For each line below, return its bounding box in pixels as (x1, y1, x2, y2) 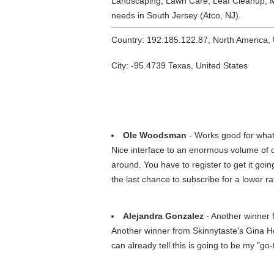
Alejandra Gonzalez (123, 211, 204, 221)
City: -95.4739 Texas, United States (111, 61, 248, 70)
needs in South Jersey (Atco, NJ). (111, 10, 241, 20)
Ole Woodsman (123, 130, 187, 140)
